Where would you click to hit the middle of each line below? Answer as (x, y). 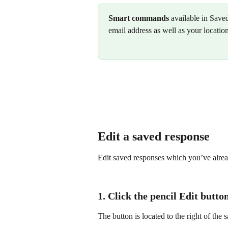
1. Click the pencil (138, 196)
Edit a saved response (154, 137)
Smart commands (139, 18)
